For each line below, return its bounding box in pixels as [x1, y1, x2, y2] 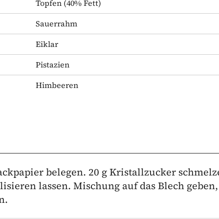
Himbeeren [36, 79, 78, 90]
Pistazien [36, 59, 69, 70]
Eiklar [36, 38, 58, 49]
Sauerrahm [36, 18, 77, 29]
